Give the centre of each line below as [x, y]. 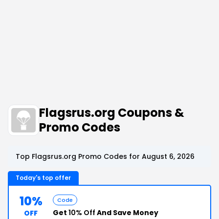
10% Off [82, 213]
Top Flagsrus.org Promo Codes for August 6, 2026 [105, 156]
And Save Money [127, 213]
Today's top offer [43, 178]
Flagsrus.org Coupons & [112, 113]
